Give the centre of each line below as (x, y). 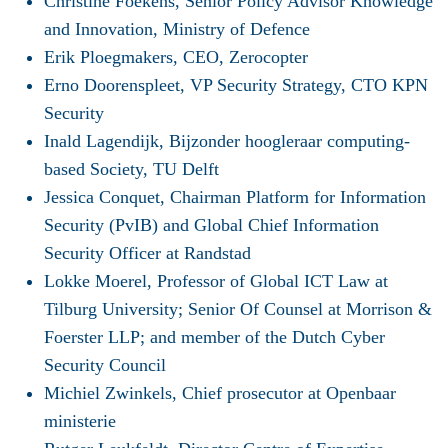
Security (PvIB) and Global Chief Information (211, 225)
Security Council (105, 365)
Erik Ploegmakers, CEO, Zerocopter (176, 57)
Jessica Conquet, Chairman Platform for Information (235, 197)
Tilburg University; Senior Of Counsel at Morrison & (238, 309)
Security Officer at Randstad (147, 253)
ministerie (80, 421)
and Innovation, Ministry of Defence (177, 29)
